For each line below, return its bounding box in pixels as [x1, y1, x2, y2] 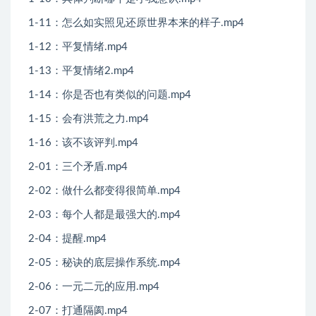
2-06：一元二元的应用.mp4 [28, 281, 159, 293]
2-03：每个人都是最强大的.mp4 [28, 209, 181, 221]
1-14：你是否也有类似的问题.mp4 [28, 90, 191, 101]
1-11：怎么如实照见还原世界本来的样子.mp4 [28, 18, 244, 29]
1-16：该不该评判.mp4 [28, 138, 138, 149]
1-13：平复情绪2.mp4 [28, 66, 134, 77]
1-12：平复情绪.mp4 [28, 42, 128, 53]
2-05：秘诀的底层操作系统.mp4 [28, 257, 181, 269]
